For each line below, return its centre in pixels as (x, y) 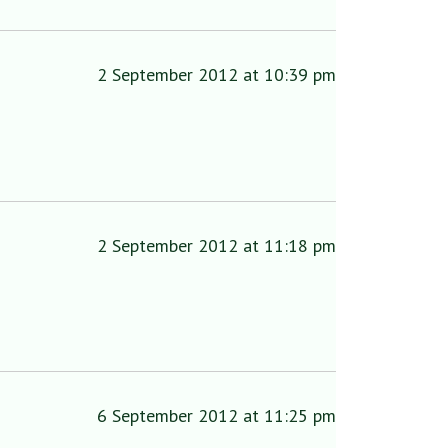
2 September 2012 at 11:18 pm (216, 245)
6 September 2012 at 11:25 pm (216, 416)
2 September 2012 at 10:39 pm (216, 74)
